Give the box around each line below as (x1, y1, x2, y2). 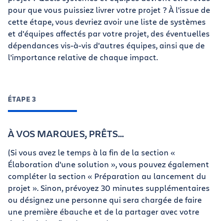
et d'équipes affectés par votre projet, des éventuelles (8, 28, 210, 38)
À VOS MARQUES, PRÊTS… (8, 127, 124, 140)
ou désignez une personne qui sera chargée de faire (8, 194, 202, 205)
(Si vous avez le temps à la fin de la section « (8, 147, 175, 157)
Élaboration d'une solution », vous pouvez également (8, 159, 209, 169)
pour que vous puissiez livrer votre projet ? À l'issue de (8, 4, 210, 15)
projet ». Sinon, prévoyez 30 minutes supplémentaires (8, 183, 210, 193)
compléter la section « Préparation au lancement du (8, 171, 206, 181)
